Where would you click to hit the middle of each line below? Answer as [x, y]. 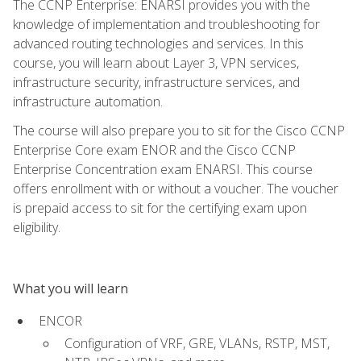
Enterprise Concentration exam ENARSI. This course [163, 169]
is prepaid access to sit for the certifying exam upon [160, 207]
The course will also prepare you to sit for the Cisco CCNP [179, 130]
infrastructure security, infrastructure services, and [156, 82]
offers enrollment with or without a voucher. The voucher [176, 188]
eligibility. [37, 227]
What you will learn [71, 288]
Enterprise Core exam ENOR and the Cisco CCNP [154, 149]
